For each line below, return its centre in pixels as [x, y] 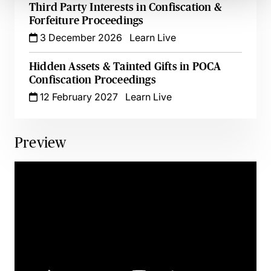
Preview [41, 142]
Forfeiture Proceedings [87, 21]
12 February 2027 [78, 97]
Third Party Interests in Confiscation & [126, 7]
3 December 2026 [80, 38]
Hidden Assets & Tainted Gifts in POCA [125, 67]
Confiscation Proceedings [93, 80]
